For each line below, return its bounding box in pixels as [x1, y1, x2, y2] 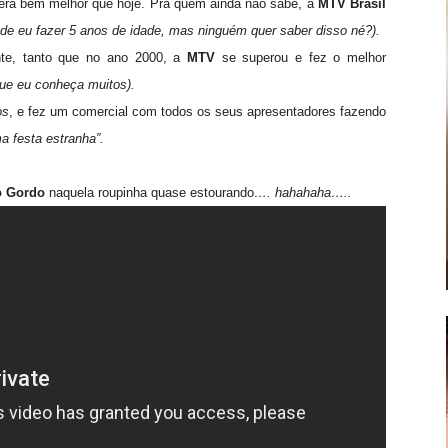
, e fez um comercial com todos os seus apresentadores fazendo [9, 104, 386, 119]
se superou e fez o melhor [221, 50, 387, 65]
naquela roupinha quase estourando [45, 185, 254, 200]
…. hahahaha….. [254, 185, 352, 200]
